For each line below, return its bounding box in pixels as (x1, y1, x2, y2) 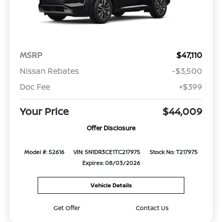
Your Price (19, 104, 69, 118)
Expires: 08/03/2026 (82, 159, 140, 166)
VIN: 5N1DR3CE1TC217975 (73, 148, 141, 156)
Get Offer (54, 204, 81, 213)
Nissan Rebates (19, 65, 79, 76)
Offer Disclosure (87, 123, 135, 132)
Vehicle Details (90, 181, 132, 189)
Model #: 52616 (24, 148, 64, 156)
